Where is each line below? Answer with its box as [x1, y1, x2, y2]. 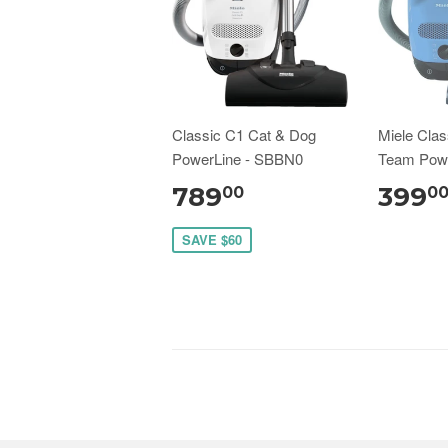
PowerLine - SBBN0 [172, 147, 303, 169]
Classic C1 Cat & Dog [172, 123, 316, 145]
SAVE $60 [182, 229, 242, 249]
